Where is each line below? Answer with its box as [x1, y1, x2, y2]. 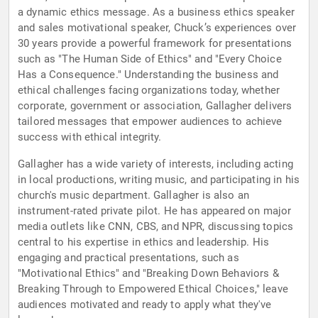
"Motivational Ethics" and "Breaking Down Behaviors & [18, 267, 279, 280]
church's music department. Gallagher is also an [18, 189, 250, 202]
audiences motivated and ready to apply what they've [18, 298, 272, 312]
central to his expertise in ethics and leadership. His [18, 236, 270, 249]
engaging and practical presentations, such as [18, 251, 239, 265]
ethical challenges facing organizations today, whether [18, 84, 280, 97]
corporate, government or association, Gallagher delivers [18, 99, 292, 113]
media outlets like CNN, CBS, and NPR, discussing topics [18, 220, 294, 234]
